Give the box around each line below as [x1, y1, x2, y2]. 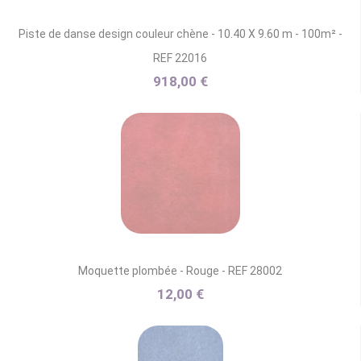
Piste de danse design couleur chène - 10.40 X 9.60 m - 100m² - [18, 27, 342, 40]
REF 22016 [153, 51, 207, 64]
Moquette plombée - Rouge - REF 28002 [78, 263, 282, 277]
